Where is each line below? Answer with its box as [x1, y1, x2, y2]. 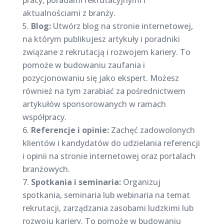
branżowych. [22, 163, 70, 174]
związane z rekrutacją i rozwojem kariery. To [22, 46, 190, 57]
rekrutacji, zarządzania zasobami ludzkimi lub [22, 202, 193, 213]
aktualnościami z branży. [22, 7, 115, 18]
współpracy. [22, 111, 66, 122]
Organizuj [120, 176, 160, 187]
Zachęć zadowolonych [108, 124, 195, 135]
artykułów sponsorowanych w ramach [22, 98, 166, 109]
